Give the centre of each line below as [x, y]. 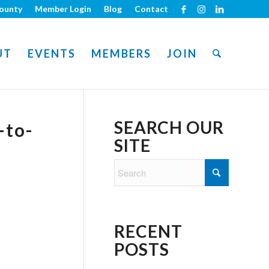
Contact [151, 9]
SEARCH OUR [169, 127]
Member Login [63, 9]
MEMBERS [121, 53]
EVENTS [51, 53]
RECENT [148, 231]
